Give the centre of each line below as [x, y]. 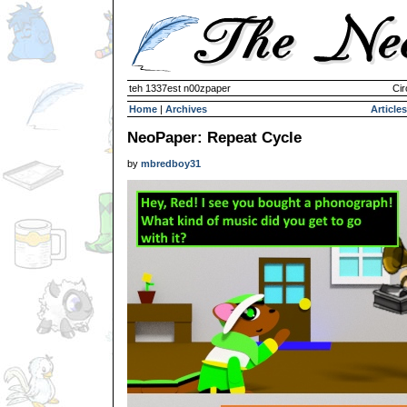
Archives [186, 109]
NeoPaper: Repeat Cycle [214, 137]
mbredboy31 [171, 164]
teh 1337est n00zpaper [180, 88]
